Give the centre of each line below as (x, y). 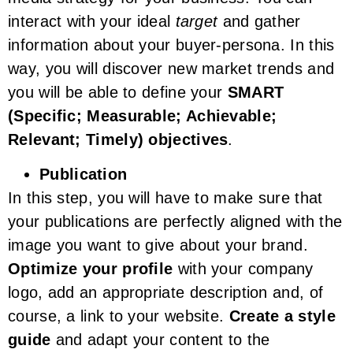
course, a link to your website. (119, 316)
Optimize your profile (91, 268)
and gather (259, 21)
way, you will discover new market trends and (171, 68)
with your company (243, 268)
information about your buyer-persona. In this (171, 45)
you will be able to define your (115, 92)
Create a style (282, 316)
